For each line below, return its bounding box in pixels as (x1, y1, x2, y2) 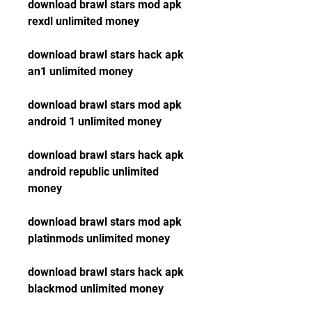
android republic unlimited (28, 165, 159, 178)
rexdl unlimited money (28, 15, 139, 28)
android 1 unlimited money (28, 115, 162, 128)
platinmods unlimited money (28, 232, 170, 245)
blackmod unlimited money (28, 282, 164, 295)
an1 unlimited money (28, 65, 133, 78)
